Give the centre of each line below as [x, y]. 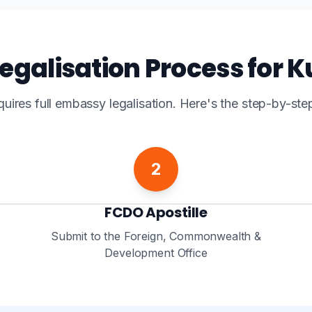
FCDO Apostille [156, 212]
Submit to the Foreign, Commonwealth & [156, 236]
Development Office [156, 253]
